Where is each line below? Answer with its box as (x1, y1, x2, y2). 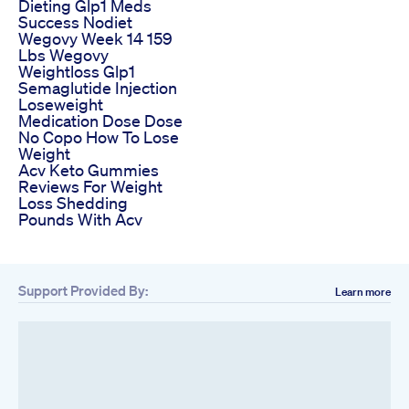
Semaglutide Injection (18, 77, 177, 98)
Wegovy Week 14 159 (18, 27, 173, 48)
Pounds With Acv (18, 208, 142, 229)
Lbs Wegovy (18, 44, 109, 65)
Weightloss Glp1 (18, 60, 135, 81)
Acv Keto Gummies (18, 159, 159, 180)
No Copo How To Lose (18, 126, 179, 147)
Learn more (335, 283, 391, 299)
